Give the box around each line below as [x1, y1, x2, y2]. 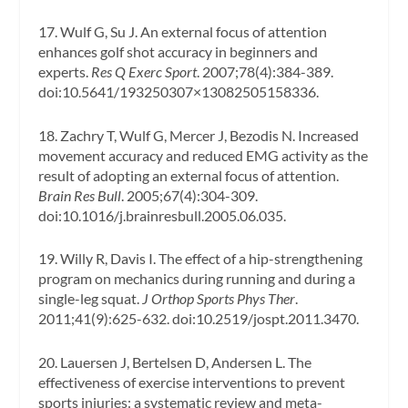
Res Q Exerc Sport [91, 63, 198, 81]
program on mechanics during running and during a [38, 270, 356, 288]
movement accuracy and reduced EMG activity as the [38, 146, 369, 164]
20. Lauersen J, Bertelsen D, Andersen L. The [38, 352, 312, 371]
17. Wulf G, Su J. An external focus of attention [38, 23, 328, 41]
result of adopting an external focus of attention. [38, 166, 340, 184]
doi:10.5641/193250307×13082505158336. [38, 83, 320, 101]
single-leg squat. [38, 290, 143, 308]
